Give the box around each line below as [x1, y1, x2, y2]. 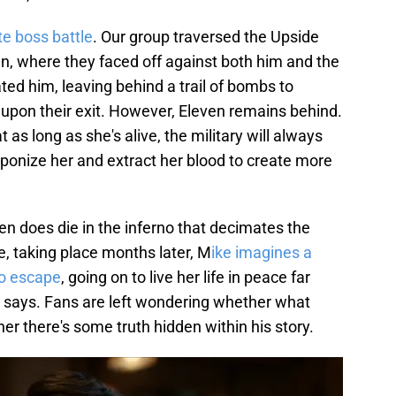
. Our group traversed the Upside [93, 27, 319, 47]
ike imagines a [211, 243, 312, 263]
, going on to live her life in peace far [61, 268, 310, 287]
